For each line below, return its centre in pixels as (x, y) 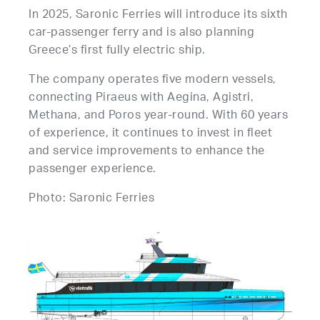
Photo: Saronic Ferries (92, 199)
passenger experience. (92, 170)
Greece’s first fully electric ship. (117, 51)
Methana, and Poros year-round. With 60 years (159, 116)
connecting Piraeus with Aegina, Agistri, (141, 99)
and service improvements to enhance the (147, 152)
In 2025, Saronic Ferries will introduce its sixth (158, 16)
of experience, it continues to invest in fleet (151, 134)
